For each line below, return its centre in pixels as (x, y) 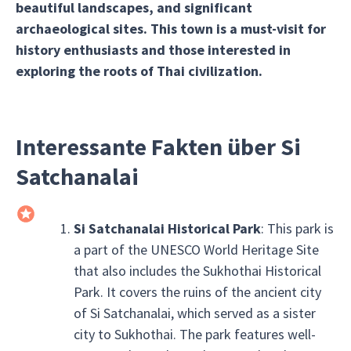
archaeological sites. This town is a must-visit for (171, 29)
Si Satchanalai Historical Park (167, 228)
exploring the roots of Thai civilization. (139, 71)
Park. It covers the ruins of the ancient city (197, 292)
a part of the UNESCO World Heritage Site (196, 250)
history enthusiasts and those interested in (153, 50)
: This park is (297, 228)
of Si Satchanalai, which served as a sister (194, 313)
